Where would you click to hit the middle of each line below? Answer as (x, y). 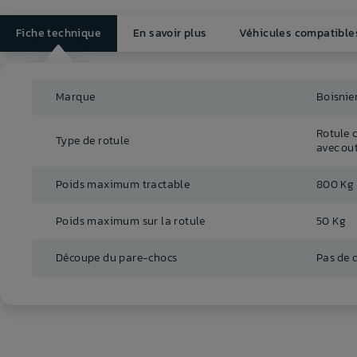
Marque (76, 97)
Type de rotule (93, 141)
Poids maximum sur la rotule (131, 222)
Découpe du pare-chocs (117, 258)
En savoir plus (170, 33)
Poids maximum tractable (123, 185)
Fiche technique (59, 33)
